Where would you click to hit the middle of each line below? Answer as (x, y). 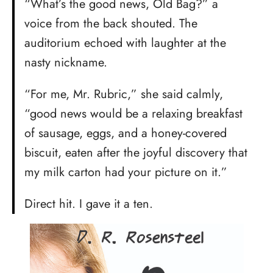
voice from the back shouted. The (111, 23)
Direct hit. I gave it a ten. (89, 204)
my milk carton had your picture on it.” (126, 172)
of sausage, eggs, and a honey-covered (126, 133)
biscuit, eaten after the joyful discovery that (136, 152)
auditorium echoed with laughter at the (125, 43)
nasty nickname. (66, 62)
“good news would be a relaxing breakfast (133, 113)
